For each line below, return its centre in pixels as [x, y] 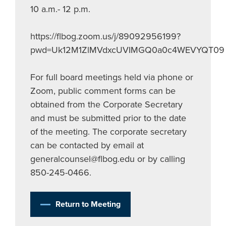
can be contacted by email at [87, 145]
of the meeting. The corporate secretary [108, 132]
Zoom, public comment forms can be [103, 91]
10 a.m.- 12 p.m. [60, 9]
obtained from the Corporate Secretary [106, 104]
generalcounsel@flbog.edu [82, 159]
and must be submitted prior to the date [108, 118]
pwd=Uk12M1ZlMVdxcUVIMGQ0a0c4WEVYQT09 [127, 50]
